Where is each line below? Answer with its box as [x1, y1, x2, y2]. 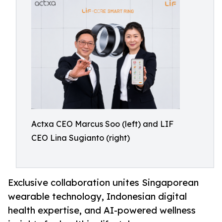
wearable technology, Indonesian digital [8, 191, 187, 203]
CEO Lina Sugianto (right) [31, 133, 130, 143]
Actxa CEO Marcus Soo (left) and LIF [31, 119, 173, 129]
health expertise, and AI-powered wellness [8, 205, 196, 217]
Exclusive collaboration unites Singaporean [8, 177, 199, 189]
